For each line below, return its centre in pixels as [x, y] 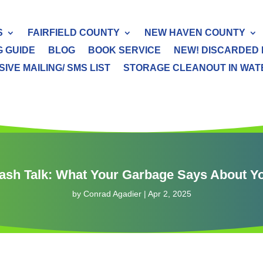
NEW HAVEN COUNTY [195, 33]
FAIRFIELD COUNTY [73, 33]
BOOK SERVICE [124, 50]
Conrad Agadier [112, 193]
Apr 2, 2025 [169, 193]
